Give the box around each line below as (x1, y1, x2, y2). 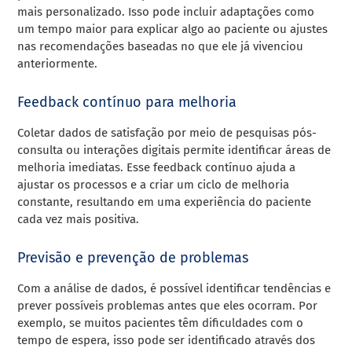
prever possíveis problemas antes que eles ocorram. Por (17, 299, 318, 313)
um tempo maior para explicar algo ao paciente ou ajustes (17, 22, 328, 37)
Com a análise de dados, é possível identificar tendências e (17, 281, 332, 296)
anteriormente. (17, 57, 98, 71)
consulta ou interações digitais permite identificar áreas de (17, 143, 332, 158)
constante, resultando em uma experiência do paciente (17, 195, 312, 210)
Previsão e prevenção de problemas (17, 249, 249, 267)
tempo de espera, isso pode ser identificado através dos (17, 333, 316, 348)
